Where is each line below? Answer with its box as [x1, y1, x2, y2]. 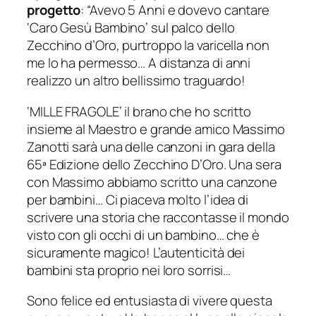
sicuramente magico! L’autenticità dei [27, 243, 245, 262]
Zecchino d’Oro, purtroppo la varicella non [27, 36, 269, 55]
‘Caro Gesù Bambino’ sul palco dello [27, 18, 235, 37]
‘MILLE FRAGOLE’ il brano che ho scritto [27, 102, 252, 121]
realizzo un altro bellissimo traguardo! [27, 71, 246, 90]
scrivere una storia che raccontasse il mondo [27, 207, 289, 226]
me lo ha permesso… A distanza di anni [27, 54, 251, 73]
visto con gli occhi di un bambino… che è [27, 225, 260, 244]
